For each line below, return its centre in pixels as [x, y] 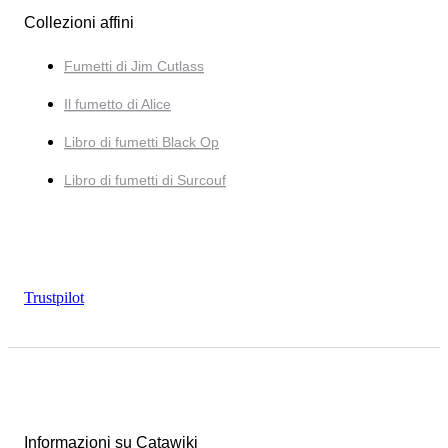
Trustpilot [54, 298]
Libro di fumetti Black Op [141, 142]
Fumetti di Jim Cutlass [134, 66]
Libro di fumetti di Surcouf [145, 180]
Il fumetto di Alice [117, 104]
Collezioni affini [79, 23]
